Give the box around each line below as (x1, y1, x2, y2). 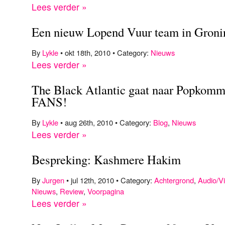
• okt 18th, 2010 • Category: (58, 47, 151, 58)
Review (60, 186, 83, 196)
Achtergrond (154, 175, 194, 185)
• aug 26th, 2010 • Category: (58, 117, 153, 128)
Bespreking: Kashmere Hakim (32, 151, 181, 168)
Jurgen (42, 175, 64, 185)
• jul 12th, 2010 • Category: (64, 175, 154, 185)
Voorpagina (87, 186, 124, 196)
